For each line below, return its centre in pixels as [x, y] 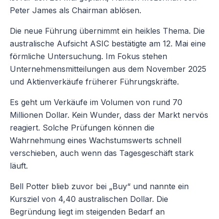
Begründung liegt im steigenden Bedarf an [87, 212]
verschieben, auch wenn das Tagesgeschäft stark [102, 153]
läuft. [19, 166]
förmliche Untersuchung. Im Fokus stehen [88, 56]
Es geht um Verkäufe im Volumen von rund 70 [96, 102]
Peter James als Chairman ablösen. [76, 11]
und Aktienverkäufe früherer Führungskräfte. [94, 82]
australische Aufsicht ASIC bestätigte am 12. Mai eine [108, 44]
